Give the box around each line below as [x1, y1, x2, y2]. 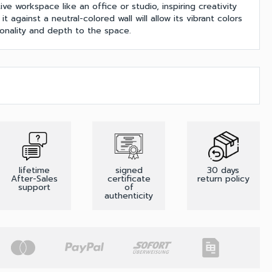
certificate [107, 172, 151, 185]
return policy [197, 172, 250, 185]
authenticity [104, 189, 154, 202]
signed [115, 164, 143, 177]
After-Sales [11, 172, 58, 185]
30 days [207, 164, 240, 177]
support [18, 181, 51, 194]
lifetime [19, 164, 50, 177]
